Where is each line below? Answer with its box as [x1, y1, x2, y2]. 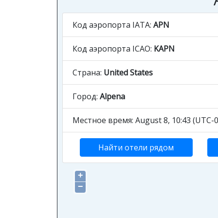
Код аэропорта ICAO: [73, 43, 154, 54]
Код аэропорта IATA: [73, 19, 153, 30]
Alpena [100, 91, 125, 102]
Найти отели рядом [98, 142, 174, 153]
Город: [73, 91, 100, 102]
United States [104, 67, 153, 78]
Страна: [73, 67, 104, 78]
